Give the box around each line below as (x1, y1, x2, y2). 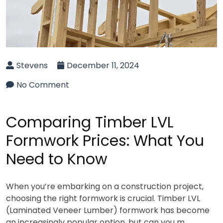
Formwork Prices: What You (6, 130, 204, 151)
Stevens (16, 59, 48, 71)
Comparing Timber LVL (6, 111, 174, 133)
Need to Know (6, 148, 108, 170)
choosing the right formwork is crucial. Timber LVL (6, 192, 200, 204)
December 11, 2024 (67, 59, 139, 71)
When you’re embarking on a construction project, (6, 180, 204, 192)
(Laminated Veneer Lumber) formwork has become (6, 204, 210, 216)
